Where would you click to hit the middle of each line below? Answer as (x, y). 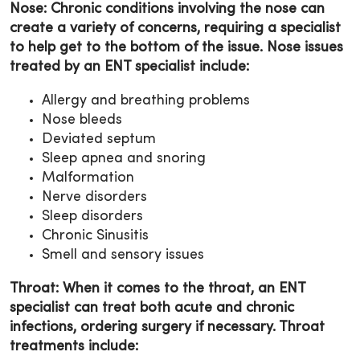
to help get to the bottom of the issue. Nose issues (176, 47)
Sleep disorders (92, 216)
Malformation (88, 178)
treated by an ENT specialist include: (129, 67)
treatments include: (74, 346)
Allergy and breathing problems (146, 100)
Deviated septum (99, 139)
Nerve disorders (94, 197)
